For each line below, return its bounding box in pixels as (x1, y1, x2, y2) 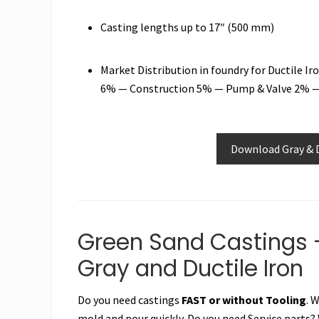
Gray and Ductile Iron (78, 252, 303, 284)
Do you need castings (78, 292, 182, 307)
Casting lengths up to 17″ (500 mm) (100, 19, 274, 34)
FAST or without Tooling (182, 292, 306, 307)
